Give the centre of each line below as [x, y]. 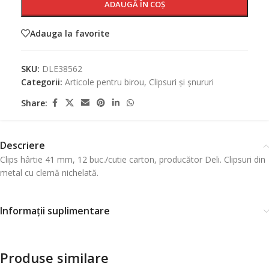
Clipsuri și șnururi [181, 82]
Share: [34, 103]
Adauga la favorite [70, 33]
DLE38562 [62, 69]
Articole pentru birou [104, 82]
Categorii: [42, 82]
